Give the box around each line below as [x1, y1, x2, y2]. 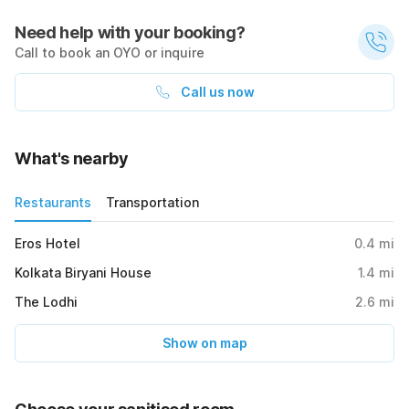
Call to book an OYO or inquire [15, 45, 204, 61]
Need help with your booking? [15, 23, 246, 43]
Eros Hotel [15, 236, 80, 252]
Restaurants [15, 194, 91, 211]
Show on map [162, 335, 247, 351]
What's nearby [15, 149, 129, 169]
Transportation [106, 194, 199, 211]
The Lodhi [15, 294, 78, 310]
